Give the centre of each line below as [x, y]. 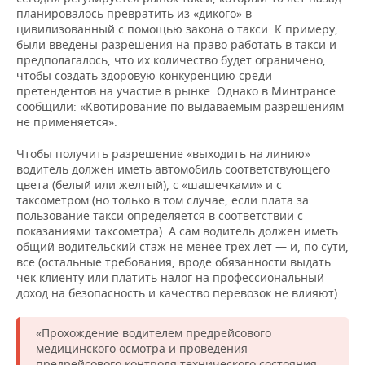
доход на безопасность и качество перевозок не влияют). [178, 293]
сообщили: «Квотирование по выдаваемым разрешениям [180, 107]
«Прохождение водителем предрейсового [154, 333]
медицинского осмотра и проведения [142, 349]
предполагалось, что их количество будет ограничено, [171, 60]
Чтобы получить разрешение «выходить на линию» [163, 154]
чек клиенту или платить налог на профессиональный [170, 278]
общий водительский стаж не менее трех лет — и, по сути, [182, 247]
